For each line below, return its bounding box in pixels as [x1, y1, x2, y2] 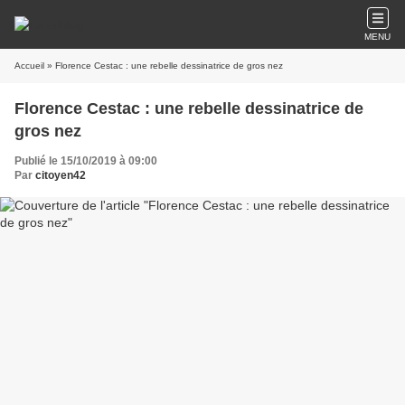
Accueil [14, 61, 44, 71]
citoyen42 [35, 169, 86, 182]
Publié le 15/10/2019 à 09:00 [14, 155, 157, 167]
